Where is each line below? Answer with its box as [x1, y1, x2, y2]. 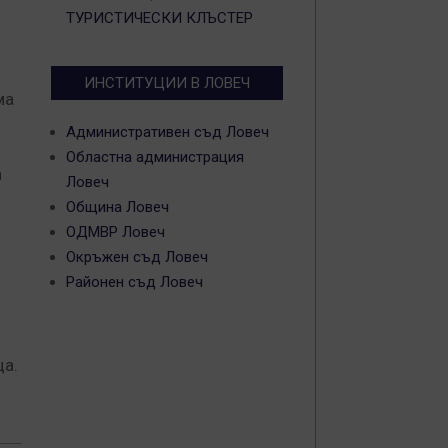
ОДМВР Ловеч [66, 223, 165, 241]
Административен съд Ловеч [66, 123, 269, 141]
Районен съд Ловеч [66, 273, 203, 291]
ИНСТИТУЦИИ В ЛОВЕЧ [84, 74, 250, 92]
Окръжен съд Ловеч [66, 248, 208, 266]
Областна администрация [66, 148, 244, 166]
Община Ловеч [66, 198, 169, 216]
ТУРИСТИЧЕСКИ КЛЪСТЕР [66, 9, 253, 27]
